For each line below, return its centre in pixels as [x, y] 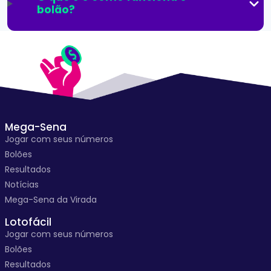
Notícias [22, 184]
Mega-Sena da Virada [51, 200]
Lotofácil [28, 222]
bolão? [56, 10]
